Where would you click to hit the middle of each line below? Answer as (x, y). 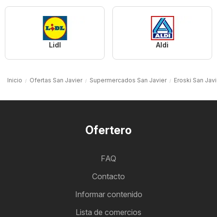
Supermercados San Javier (128, 80)
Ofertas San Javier (56, 80)
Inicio (15, 80)
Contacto (108, 176)
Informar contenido (108, 194)
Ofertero (108, 130)
